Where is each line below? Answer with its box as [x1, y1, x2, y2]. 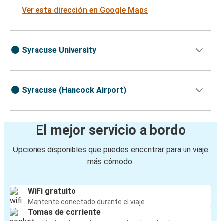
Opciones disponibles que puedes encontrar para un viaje [13, 145, 208, 155]
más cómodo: [87, 157, 134, 167]
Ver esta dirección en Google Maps [22, 5, 148, 15]
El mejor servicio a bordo [35, 122, 186, 139]
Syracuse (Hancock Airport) [22, 85, 126, 95]
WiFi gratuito [28, 186, 76, 196]
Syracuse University [22, 45, 96, 55]
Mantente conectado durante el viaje [28, 198, 145, 206]
